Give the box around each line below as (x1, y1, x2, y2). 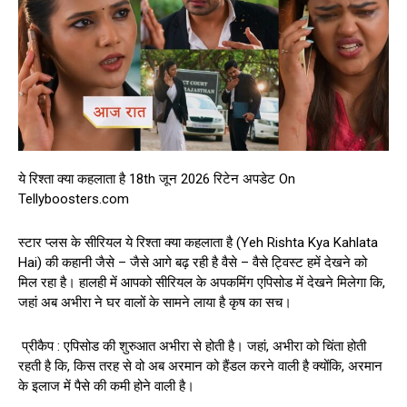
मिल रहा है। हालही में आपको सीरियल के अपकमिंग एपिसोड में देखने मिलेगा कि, (18, 273, 385, 291)
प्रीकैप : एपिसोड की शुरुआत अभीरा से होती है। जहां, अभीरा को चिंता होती (18, 337, 366, 354)
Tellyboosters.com (18, 190, 129, 207)
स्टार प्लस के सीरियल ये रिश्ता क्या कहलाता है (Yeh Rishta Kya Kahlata (18, 233, 378, 251)
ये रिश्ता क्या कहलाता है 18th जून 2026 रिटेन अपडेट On (18, 170, 295, 187)
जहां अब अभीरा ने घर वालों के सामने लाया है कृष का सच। (18, 293, 292, 311)
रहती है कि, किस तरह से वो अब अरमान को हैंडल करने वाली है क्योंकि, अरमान (18, 357, 382, 374)
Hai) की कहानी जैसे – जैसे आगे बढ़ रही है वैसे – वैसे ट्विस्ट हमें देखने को (18, 253, 367, 271)
